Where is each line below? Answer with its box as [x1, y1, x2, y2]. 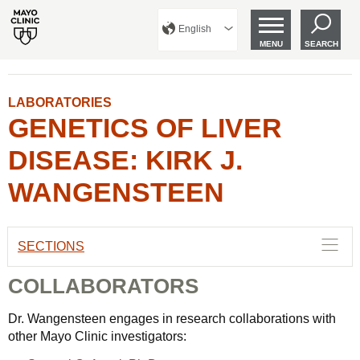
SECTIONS [18, 239, 84, 253]
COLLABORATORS [8, 274, 198, 298]
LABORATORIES [8, 96, 112, 109]
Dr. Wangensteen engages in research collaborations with [8, 312, 336, 325]
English [178, 23, 211, 35]
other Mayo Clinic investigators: [8, 329, 186, 343]
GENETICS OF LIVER [8, 112, 282, 143]
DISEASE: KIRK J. [8, 145, 243, 175]
